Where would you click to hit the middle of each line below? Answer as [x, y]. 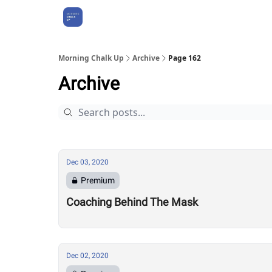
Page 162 [185, 58]
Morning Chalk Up [91, 58]
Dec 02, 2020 [87, 256]
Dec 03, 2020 [87, 162]
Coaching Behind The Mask [132, 202]
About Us [112, 17]
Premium [98, 180]
